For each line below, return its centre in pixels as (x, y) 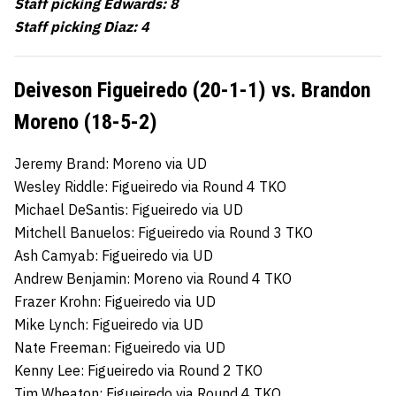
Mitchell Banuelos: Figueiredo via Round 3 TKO (164, 232)
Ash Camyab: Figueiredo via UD (114, 255)
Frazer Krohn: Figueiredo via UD (115, 301)
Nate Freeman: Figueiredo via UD (120, 347)
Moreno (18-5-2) (86, 122)
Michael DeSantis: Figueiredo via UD (129, 209)
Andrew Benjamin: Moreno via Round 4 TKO (153, 278)
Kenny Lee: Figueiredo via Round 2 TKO (138, 370)
